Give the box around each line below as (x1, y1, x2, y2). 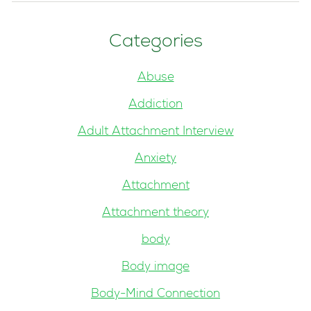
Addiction (128, 99, 183, 112)
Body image (121, 262, 190, 274)
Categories (108, 33, 203, 52)
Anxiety (135, 153, 176, 166)
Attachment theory (102, 208, 209, 220)
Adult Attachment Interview (77, 126, 234, 139)
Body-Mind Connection (91, 289, 220, 301)
